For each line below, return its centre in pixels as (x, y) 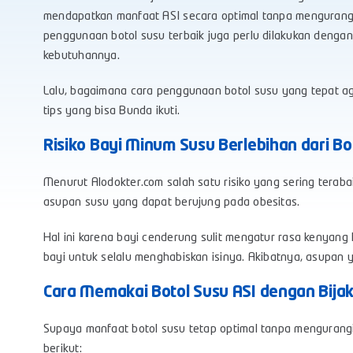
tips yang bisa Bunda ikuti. (113, 112)
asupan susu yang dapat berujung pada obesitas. (171, 203)
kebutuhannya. (81, 57)
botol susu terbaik (158, 37)
